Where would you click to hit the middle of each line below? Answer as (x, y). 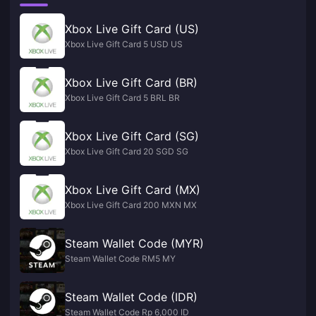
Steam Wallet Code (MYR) (134, 243)
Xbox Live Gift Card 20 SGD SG (127, 151)
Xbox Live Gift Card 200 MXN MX (131, 205)
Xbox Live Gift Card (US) (132, 29)
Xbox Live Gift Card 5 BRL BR (122, 98)
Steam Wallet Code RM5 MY (120, 259)
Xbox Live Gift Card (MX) (133, 190)
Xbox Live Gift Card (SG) (132, 136)
